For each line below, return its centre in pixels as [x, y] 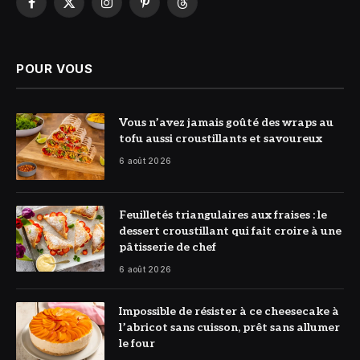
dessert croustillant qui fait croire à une [230, 231]
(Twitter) [92, 27]
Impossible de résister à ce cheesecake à [229, 311]
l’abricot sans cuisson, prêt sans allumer [229, 327]
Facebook [55, 10]
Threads [203, 10]
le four [137, 343]
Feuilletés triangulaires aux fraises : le [223, 215]
